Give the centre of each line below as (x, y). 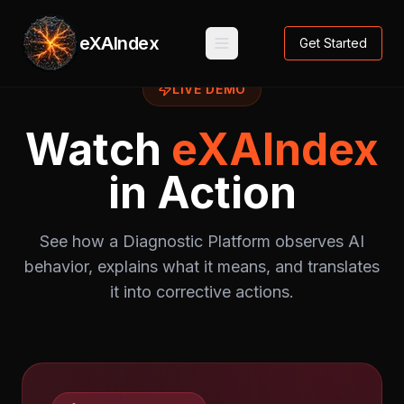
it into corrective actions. (202, 292)
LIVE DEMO (209, 89)
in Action (202, 193)
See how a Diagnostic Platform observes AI (202, 241)
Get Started (333, 43)
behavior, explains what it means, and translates (202, 266)
